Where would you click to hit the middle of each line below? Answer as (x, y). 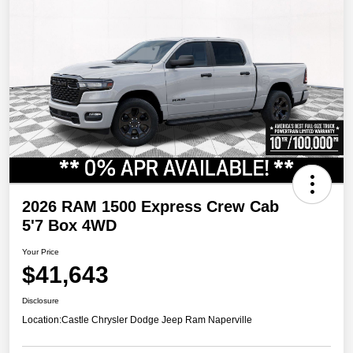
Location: (42, 320)
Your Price (41, 251)
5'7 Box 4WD (69, 225)
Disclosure (41, 300)
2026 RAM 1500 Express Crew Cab (150, 206)
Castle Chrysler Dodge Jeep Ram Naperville (157, 320)
